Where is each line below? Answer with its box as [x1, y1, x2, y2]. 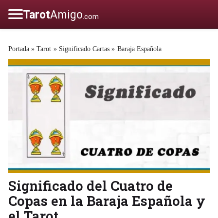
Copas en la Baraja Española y [8, 191, 205, 209]
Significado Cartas [59, 45, 110, 53]
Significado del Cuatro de [8, 176, 173, 194]
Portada [8, 45, 29, 53]
